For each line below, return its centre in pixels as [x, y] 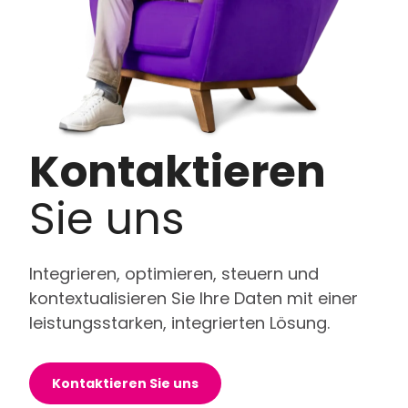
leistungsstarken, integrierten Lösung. [180, 323]
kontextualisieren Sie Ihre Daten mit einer [194, 299]
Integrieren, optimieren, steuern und [174, 274]
